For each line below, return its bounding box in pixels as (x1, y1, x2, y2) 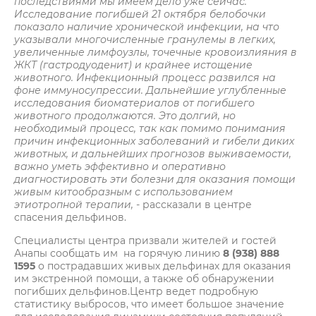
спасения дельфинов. (14, 211, 126, 224)
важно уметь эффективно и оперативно (14, 160, 226, 173)
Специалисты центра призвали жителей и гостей (14, 234, 276, 247)
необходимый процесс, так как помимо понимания (14, 122, 286, 135)
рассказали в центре (142, 198, 252, 211)
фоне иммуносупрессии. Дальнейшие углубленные (14, 84, 286, 97)
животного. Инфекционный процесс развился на (14, 71, 276, 84)
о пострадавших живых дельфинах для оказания (38, 260, 291, 272)
